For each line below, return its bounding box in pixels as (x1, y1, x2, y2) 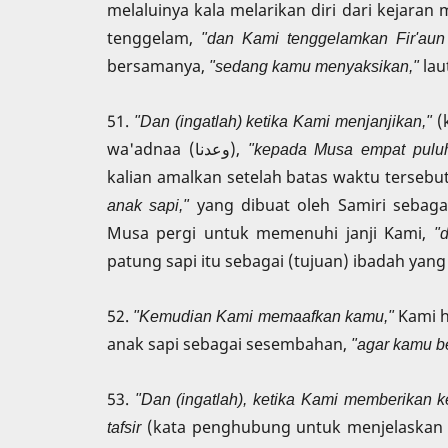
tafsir (107, 416, 147, 439)
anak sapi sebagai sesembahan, (107, 332, 351, 355)
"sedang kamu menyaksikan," (209, 54, 419, 77)
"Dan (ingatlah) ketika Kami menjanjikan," (133, 109, 432, 132)
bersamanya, (107, 54, 209, 77)
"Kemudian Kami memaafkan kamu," (133, 304, 394, 327)
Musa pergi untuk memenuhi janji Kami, (107, 221, 434, 244)
